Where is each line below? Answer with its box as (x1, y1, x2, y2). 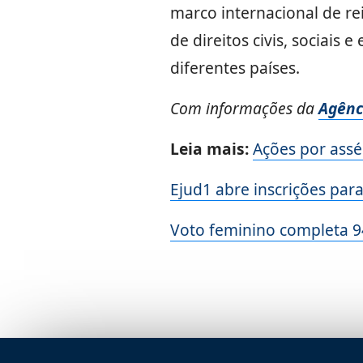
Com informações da (169, 97, 318, 119)
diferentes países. (169, 57, 300, 79)
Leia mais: (169, 138, 253, 160)
